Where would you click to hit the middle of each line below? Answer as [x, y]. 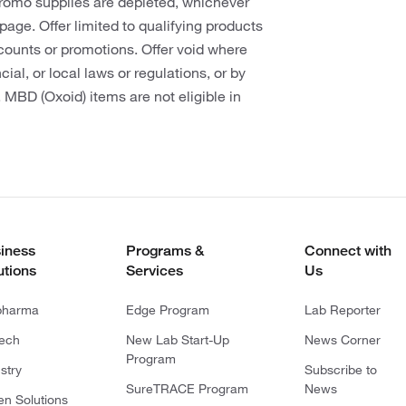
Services [154, 271]
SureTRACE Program [187, 389]
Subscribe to [340, 370]
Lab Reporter [342, 310]
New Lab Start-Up [177, 340]
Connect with [348, 251]
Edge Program [167, 310]
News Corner [342, 340]
